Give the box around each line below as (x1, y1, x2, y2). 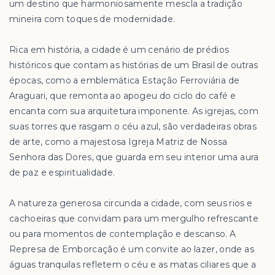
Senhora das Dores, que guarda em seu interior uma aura (9, 152, 259, 163)
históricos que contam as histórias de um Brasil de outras (9, 60, 258, 71)
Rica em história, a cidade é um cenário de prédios (9, 44, 230, 56)
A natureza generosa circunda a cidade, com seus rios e (9, 198, 253, 209)
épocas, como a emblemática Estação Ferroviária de (9, 75, 240, 87)
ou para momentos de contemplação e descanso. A (9, 228, 236, 240)
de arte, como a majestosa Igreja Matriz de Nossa (9, 136, 228, 148)
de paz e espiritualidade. (9, 167, 115, 179)
